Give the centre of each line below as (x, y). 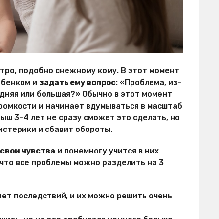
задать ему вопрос (77, 83)
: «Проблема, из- (149, 83)
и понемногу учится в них (107, 151)
